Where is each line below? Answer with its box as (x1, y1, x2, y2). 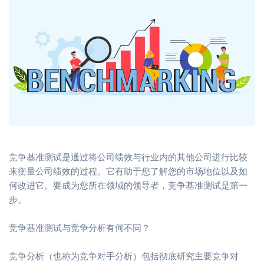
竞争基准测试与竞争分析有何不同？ (9, 222, 150, 233)
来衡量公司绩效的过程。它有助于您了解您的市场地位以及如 (9, 166, 247, 176)
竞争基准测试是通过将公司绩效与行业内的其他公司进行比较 (9, 151, 247, 162)
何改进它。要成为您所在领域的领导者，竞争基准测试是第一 (9, 180, 247, 190)
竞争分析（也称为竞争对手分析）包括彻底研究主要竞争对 (9, 250, 239, 261)
